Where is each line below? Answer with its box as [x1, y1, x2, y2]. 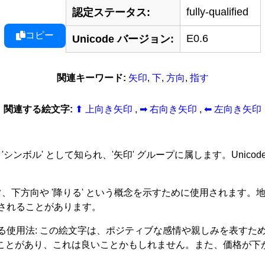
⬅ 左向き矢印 [204, 104, 261, 114]
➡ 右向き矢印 [140, 104, 199, 114]
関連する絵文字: [4, 104, 73, 114]
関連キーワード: [56, 72, 126, 83]
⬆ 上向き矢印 [75, 104, 135, 114]
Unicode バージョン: [72, 33, 174, 46]
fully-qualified [186, 6, 248, 18]
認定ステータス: [72, 7, 150, 19]
